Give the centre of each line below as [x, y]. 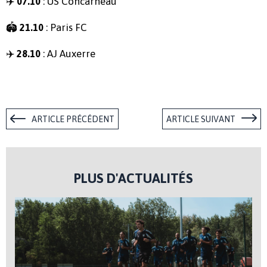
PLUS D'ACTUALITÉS [133, 178]
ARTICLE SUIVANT [201, 119]
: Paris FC [65, 27]
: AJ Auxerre [68, 53]
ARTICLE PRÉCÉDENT [73, 119]
